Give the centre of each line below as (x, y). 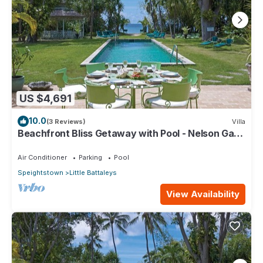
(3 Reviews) (66, 121)
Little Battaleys (93, 173)
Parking (90, 158)
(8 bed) (34, 144)
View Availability (203, 194)
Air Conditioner (42, 158)
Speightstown (41, 173)
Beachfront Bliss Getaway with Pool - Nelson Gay (129, 134)
